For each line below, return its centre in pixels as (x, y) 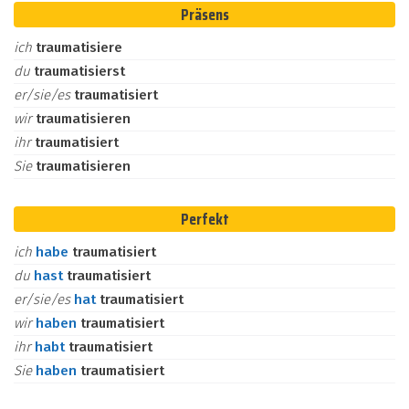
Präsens (204, 15)
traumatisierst (79, 71)
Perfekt (204, 219)
